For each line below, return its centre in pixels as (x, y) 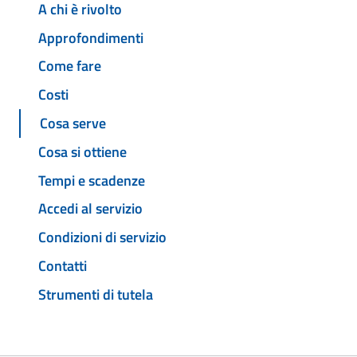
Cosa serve (73, 124)
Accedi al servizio (90, 209)
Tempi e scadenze (92, 180)
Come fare (70, 66)
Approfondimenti (91, 37)
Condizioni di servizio (102, 237)
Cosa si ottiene (82, 151)
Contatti (63, 265)
